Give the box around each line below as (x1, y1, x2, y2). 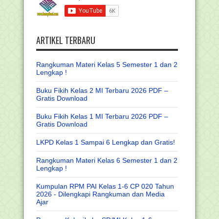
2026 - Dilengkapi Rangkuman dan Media (36, 190, 165, 198)
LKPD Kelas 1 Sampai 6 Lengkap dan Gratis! (36, 138, 175, 146)
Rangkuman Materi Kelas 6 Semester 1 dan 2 (36, 156, 177, 164)
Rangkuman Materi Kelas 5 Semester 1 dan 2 (36, 60, 177, 68)
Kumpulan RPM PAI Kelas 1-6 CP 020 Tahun (36, 182, 174, 190)
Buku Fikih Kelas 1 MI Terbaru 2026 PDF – (36, 112, 168, 120)
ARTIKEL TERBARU (36, 33, 95, 46)
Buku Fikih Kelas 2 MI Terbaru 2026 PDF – (36, 86, 168, 94)
